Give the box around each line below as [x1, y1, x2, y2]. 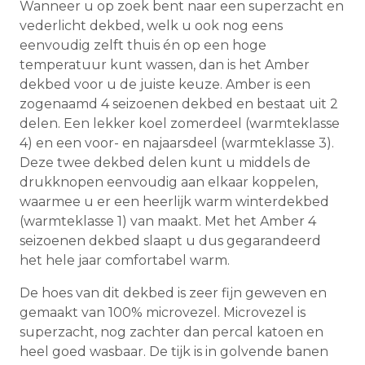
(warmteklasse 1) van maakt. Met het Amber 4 [20, 213, 316, 230]
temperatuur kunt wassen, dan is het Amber [20, 57, 310, 73]
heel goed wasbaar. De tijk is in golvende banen [20, 344, 328, 360]
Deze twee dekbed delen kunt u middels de [20, 155, 310, 171]
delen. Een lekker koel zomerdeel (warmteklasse [20, 116, 340, 132]
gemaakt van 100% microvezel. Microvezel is [20, 305, 306, 321]
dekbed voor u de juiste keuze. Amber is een [20, 77, 310, 93]
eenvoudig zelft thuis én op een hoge [20, 37, 266, 54]
